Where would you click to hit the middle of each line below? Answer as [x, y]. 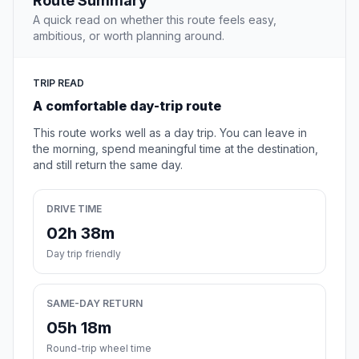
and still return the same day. [108, 165]
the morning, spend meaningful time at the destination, [175, 149]
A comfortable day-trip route [127, 106]
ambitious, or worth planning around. [129, 36]
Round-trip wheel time [99, 349]
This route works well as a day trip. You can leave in [170, 133]
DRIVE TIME [74, 209]
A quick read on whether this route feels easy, [155, 20]
